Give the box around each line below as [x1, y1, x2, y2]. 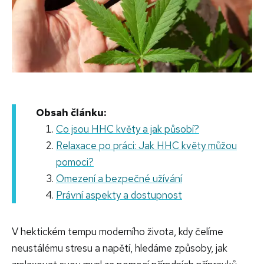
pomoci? [56, 155, 94, 169]
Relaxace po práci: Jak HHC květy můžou [56, 138, 237, 152]
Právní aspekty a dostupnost [56, 188, 182, 202]
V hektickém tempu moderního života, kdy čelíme [12, 225, 223, 238]
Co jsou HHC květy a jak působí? [56, 122, 199, 136]
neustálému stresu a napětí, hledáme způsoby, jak [12, 241, 227, 255]
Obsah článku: [36, 105, 106, 119]
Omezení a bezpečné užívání [56, 171, 182, 185]
